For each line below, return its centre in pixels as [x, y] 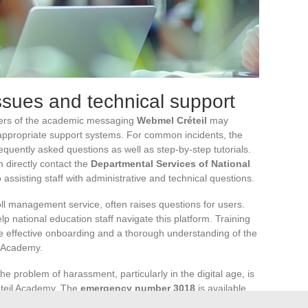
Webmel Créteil [172, 120]
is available [221, 288]
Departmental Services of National [170, 163]
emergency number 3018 [138, 288]
